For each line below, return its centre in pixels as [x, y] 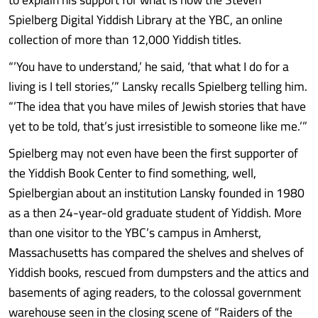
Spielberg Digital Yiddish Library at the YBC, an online [146, 20]
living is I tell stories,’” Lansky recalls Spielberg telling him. [158, 86]
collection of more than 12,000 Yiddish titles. [125, 39]
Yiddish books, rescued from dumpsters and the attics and [159, 272]
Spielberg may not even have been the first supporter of [153, 153]
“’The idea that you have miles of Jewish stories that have [157, 106]
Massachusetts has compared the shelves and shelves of [156, 252]
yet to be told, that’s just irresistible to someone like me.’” [158, 126]
